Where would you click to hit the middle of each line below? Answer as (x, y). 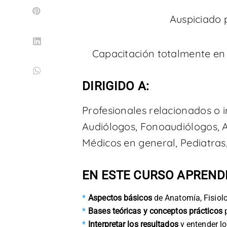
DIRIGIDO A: (116, 86)
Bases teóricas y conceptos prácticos (155, 211)
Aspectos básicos (120, 198)
